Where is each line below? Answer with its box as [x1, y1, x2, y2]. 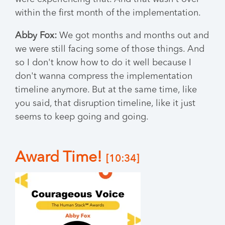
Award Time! [15, 150, 106, 165]
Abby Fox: [15, 31, 57, 40]
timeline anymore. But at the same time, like [15, 85, 197, 94]
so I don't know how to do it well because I [15, 58, 191, 67]
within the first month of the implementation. [15, 9, 201, 18]
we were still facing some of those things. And [15, 45, 204, 54]
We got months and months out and [57, 31, 209, 40]
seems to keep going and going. [15, 113, 149, 122]
